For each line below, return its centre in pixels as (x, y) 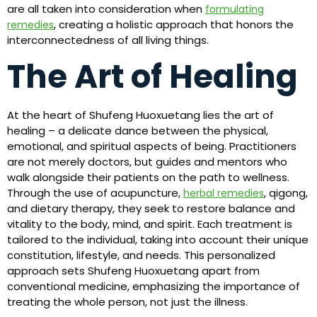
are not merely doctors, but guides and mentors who (147, 162)
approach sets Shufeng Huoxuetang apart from (133, 271)
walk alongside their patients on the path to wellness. (148, 178)
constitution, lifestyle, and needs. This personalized (141, 255)
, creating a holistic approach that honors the (174, 24)
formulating (235, 9)
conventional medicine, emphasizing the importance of (154, 287)
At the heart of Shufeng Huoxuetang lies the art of (140, 115)
